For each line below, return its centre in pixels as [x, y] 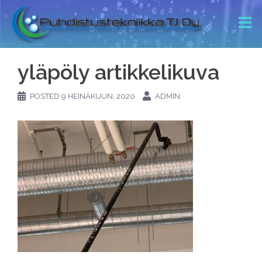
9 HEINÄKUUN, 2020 [98, 96]
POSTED [46, 96]
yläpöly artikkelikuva [118, 72]
